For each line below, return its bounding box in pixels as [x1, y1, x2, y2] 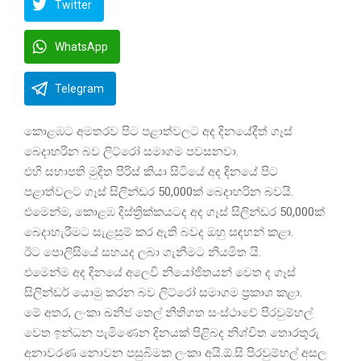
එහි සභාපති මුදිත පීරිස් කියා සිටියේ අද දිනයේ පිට [24, 164, 278, 180]
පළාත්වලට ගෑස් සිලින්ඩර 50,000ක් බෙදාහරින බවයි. [24, 185, 293, 200]
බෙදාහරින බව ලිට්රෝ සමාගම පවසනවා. [24, 144, 239, 160]
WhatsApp [55, 40, 108, 54]
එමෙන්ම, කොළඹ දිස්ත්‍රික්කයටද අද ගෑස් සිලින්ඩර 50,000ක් [24, 205, 325, 220]
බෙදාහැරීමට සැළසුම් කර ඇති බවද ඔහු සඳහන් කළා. [24, 225, 293, 240]
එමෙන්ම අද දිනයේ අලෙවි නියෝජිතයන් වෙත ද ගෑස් [24, 265, 296, 280]
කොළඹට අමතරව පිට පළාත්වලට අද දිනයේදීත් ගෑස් [24, 124, 293, 139]
